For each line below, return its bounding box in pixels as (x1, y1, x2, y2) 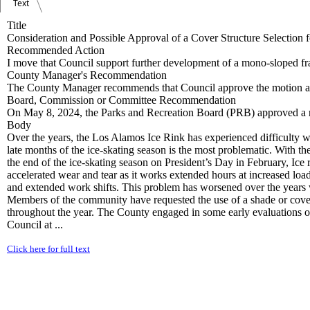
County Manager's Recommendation (7, 69, 167, 81)
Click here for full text (7, 244, 90, 254)
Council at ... (7, 219, 63, 230)
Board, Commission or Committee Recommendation (7, 94, 236, 106)
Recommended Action (7, 44, 104, 56)
